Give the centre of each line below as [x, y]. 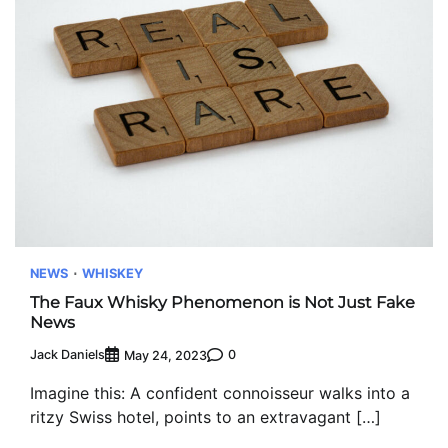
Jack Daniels [67, 355]
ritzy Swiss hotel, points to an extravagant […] [205, 416]
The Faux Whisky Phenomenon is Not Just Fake [222, 302]
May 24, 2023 [165, 355]
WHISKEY [112, 273]
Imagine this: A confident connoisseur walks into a [220, 392]
